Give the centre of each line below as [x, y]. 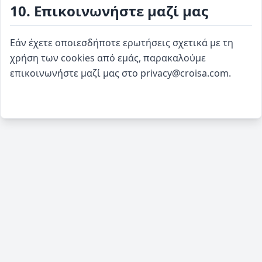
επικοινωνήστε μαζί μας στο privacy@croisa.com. [120, 73]
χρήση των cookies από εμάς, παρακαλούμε [108, 58]
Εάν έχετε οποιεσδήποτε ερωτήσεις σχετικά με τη [122, 43]
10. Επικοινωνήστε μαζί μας [109, 11]
